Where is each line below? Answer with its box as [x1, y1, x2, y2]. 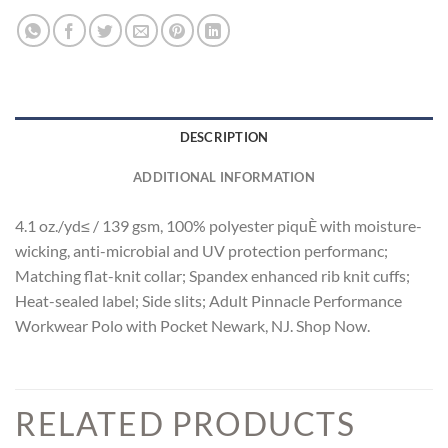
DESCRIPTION [179, 129, 269, 146]
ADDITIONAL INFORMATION [133, 169, 315, 186]
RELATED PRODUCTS [15, 404, 356, 444]
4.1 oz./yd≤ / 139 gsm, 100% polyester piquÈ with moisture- [15, 216, 422, 236]
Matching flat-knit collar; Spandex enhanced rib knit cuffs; [15, 266, 410, 286]
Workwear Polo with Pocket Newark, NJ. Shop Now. [15, 316, 370, 336]
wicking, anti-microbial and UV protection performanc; [15, 241, 388, 261]
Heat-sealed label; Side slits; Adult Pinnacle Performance [15, 291, 402, 311]
